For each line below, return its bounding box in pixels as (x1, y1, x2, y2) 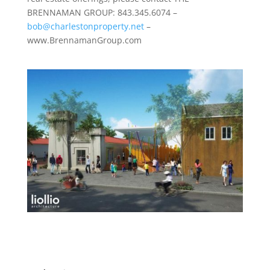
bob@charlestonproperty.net (27, 20, 144, 32)
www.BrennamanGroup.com (27, 34, 142, 46)
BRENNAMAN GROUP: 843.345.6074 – (27, 7, 177, 18)
